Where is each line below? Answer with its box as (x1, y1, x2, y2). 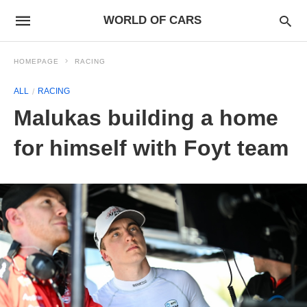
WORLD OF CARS (103, 14, 201, 27)
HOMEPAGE (14, 58, 59, 65)
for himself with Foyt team (14, 136, 288, 160)
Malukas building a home (14, 106, 278, 130)
